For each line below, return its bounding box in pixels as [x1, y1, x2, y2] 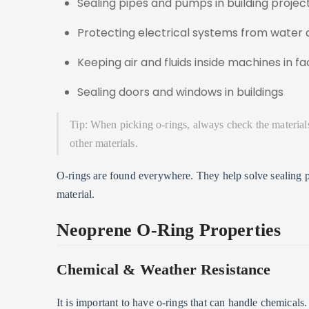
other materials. [70, 137, 138, 149]
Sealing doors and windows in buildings [77, 84, 283, 100]
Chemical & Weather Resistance [57, 261, 271, 278]
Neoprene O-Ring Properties [57, 219, 281, 240]
